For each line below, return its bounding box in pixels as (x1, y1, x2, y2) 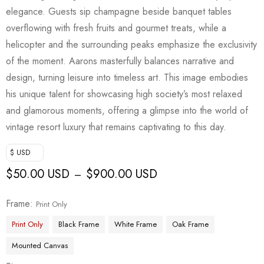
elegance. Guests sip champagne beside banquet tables (6, 4, 232, 18)
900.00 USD (93, 165, 157, 183)
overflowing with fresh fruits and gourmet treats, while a (6, 21, 226, 35)
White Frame (114, 218, 157, 230)
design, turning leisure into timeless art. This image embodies (6, 70, 248, 84)
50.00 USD (13, 165, 70, 183)
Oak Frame (172, 218, 209, 230)
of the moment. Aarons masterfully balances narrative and (6, 54, 234, 68)
